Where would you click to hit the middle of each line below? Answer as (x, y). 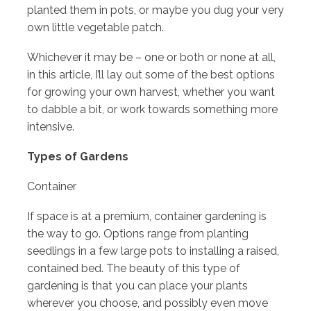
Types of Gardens (78, 156)
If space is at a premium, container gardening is (147, 216)
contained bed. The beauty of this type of (134, 268)
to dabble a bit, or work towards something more (152, 109)
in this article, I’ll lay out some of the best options (151, 74)
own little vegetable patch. (98, 27)
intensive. (53, 126)
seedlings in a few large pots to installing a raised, (153, 251)
